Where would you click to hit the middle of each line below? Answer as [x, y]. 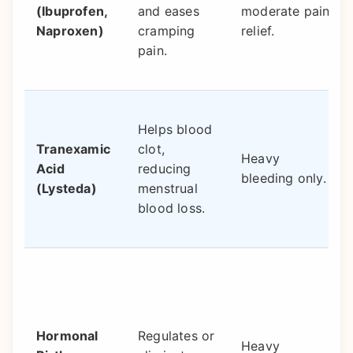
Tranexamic [73, 149]
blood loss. [172, 208]
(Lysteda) [67, 188]
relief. [258, 30]
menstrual [168, 188]
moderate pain [286, 11]
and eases [169, 11]
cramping [167, 30]
